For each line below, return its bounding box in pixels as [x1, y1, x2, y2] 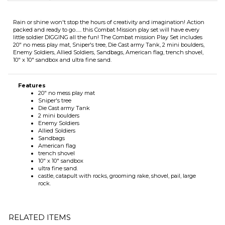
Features [18, 62, 46, 69]
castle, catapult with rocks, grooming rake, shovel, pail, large [38, 152, 196, 159]
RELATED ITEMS [9, 192, 71, 202]
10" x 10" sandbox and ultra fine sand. [13, 36, 111, 43]
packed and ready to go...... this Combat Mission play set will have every [13, 6, 199, 13]
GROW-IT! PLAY [64, 215, 112, 222]
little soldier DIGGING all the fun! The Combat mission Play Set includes [13, 14, 202, 21]
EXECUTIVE [120, 215, 154, 222]
